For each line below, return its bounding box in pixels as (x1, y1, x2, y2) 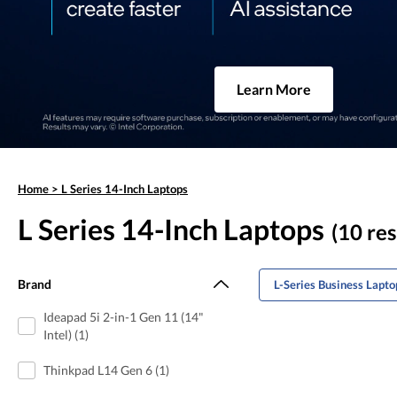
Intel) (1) (43, 326, 89, 342)
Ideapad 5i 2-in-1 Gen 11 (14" (43, 308, 204, 324)
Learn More (236, 80, 311, 97)
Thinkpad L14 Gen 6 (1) (43, 362, 169, 378)
